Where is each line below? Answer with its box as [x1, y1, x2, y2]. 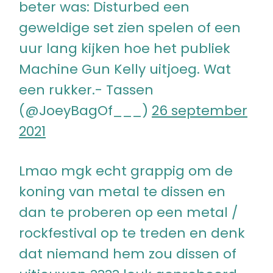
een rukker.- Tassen [19, 80, 154, 99]
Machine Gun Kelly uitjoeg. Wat [19, 59, 231, 79]
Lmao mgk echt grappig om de [19, 161, 233, 180]
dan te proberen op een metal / [19, 202, 238, 222]
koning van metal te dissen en [19, 182, 225, 201]
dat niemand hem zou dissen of [19, 244, 236, 263]
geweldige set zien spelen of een [19, 18, 241, 37]
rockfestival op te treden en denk [19, 223, 245, 243]
